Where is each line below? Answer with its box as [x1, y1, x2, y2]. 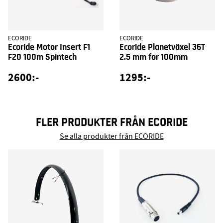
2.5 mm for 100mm [119, 53, 188, 62]
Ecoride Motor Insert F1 [8, 43, 90, 52]
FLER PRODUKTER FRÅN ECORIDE [35, 116, 188, 129]
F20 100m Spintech [8, 53, 77, 62]
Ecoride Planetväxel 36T [119, 43, 205, 52]
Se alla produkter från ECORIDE [59, 131, 164, 141]
